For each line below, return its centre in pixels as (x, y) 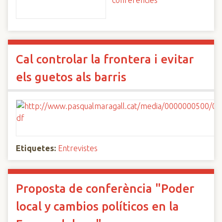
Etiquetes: (36, 148)
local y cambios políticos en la (97, 206)
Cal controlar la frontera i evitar (105, 59)
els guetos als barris (71, 77)
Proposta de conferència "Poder (105, 189)
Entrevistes (78, 148)
